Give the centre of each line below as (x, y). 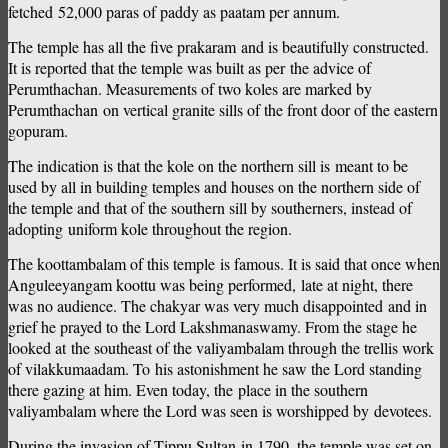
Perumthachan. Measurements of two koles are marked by (190, 89)
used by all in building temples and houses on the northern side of (214, 187)
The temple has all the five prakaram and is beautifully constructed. (218, 47)
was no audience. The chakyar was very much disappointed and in (217, 306)
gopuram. (38, 131)
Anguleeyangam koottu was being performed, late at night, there (210, 285)
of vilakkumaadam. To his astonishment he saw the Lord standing (215, 369)
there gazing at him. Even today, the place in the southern (188, 390)
